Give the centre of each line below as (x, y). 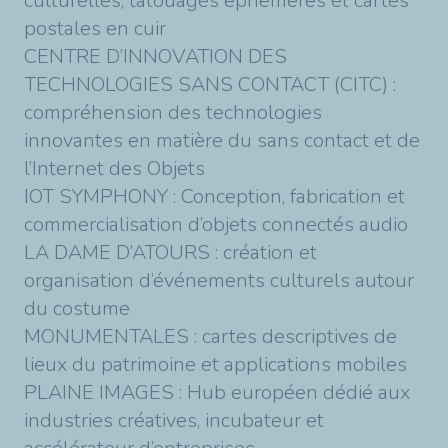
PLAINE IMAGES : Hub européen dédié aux (217, 392)
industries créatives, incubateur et (174, 420)
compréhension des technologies (173, 112)
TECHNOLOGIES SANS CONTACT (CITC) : (210, 84)
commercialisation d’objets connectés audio (216, 224)
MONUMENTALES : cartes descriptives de (210, 336)
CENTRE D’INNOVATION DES (155, 56)
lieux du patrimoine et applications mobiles (215, 364)
